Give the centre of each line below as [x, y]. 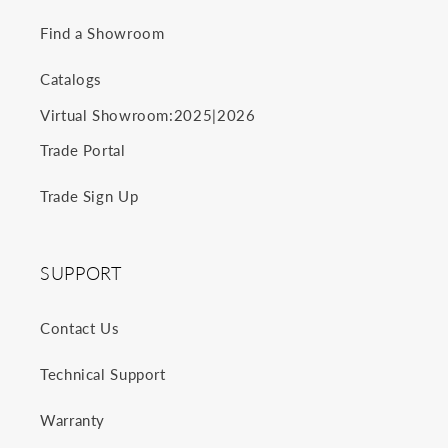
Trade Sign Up [89, 196]
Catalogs [71, 79]
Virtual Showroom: [107, 115]
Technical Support [103, 374]
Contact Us [80, 328]
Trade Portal [83, 150]
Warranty [73, 420]
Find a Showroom [102, 33]
